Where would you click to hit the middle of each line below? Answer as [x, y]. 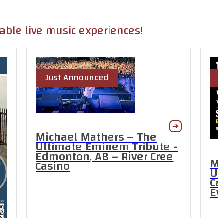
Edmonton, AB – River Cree [105, 157]
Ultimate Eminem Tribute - [107, 147]
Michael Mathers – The [96, 137]
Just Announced [77, 78]
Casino [53, 166]
